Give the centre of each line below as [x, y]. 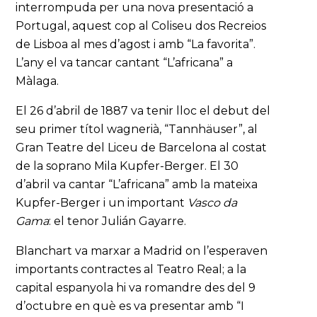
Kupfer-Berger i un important [102, 203]
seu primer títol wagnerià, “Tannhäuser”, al [137, 129]
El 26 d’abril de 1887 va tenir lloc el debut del [143, 111]
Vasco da [213, 203]
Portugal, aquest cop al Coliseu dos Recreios [141, 26]
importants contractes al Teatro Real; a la [131, 269]
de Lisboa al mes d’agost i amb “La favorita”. [136, 44]
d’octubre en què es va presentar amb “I [130, 306]
